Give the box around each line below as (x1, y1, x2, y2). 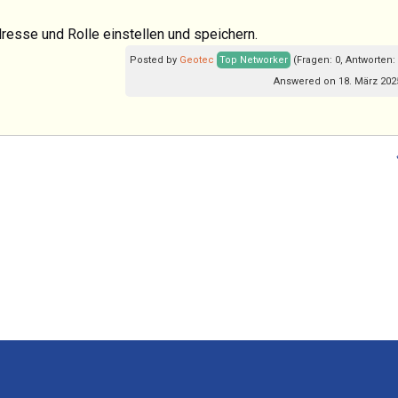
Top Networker (219, 53, 288, 66)
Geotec (179, 53, 214, 66)
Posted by (130, 53, 179, 66)
